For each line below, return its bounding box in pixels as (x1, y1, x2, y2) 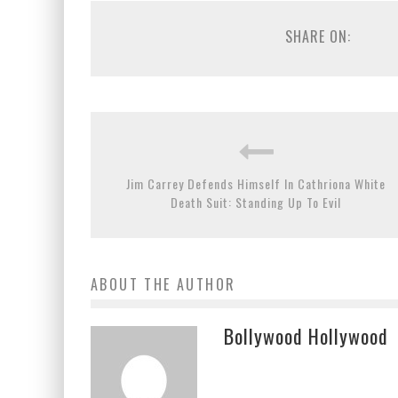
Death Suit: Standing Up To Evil (171, 192, 341, 211)
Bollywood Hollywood (224, 321, 388, 350)
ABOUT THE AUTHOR (91, 273, 236, 295)
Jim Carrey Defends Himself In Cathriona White (126, 173, 386, 193)
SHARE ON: (284, 25, 351, 47)
